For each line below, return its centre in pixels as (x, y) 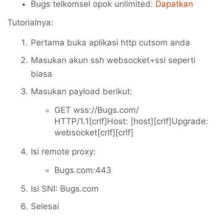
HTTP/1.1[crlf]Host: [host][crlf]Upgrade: (131, 121)
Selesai (45, 207)
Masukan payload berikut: (82, 92)
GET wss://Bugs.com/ (97, 110)
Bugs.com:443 (83, 170)
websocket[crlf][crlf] (94, 132)
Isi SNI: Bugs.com (65, 189)
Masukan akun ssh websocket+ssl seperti (113, 60)
